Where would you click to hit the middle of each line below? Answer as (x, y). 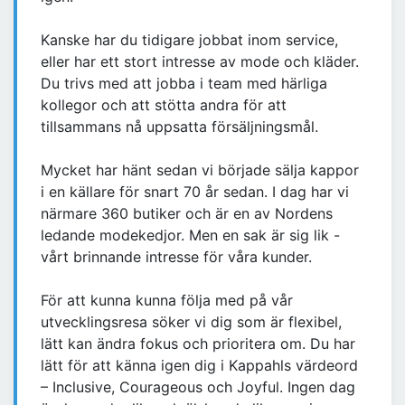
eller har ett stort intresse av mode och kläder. (200, 62)
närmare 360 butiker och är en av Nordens (187, 214)
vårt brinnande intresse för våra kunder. (176, 257)
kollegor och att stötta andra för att (164, 105)
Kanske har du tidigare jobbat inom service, (189, 40)
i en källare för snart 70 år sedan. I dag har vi (195, 192)
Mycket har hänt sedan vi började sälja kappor (200, 170)
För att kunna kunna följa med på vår (167, 301)
